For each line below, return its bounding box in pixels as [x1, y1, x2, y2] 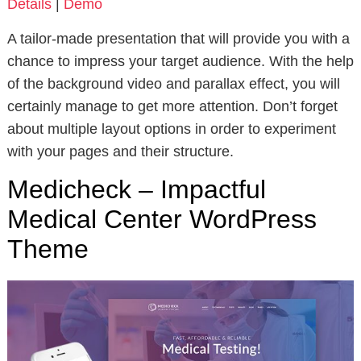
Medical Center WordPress [6, 204, 317, 234]
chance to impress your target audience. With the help [6, 52, 354, 69]
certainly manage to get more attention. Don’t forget [6, 98, 338, 114]
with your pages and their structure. [6, 143, 234, 160]
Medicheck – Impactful [6, 174, 266, 204]
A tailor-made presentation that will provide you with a [6, 30, 350, 47]
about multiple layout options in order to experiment [6, 120, 336, 137]
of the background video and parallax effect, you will [6, 75, 340, 92]
